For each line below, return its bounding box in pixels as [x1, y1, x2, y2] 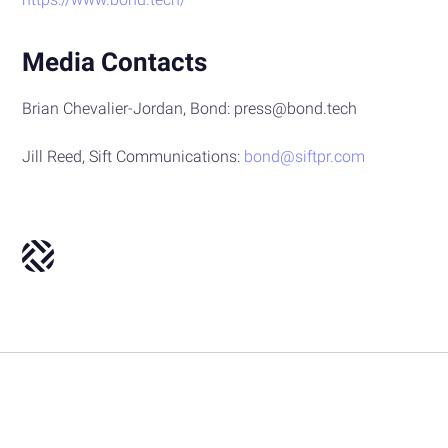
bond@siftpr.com [244, 146, 366, 166]
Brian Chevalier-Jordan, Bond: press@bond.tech [22, 98, 358, 118]
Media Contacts [22, 46, 208, 77]
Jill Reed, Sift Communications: [22, 146, 245, 166]
